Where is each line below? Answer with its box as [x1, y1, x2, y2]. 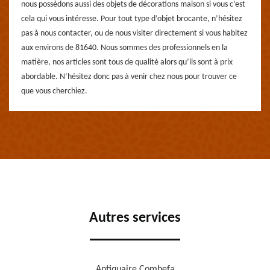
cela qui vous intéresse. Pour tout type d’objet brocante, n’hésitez [21, 14, 242, 24]
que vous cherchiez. [21, 87, 87, 96]
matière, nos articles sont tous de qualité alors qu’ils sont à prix [21, 58, 233, 67]
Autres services [89, 211, 181, 225]
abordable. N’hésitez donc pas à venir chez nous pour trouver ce [21, 72, 237, 81]
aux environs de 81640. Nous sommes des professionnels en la [21, 43, 228, 52]
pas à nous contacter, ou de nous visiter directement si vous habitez [21, 29, 248, 38]
